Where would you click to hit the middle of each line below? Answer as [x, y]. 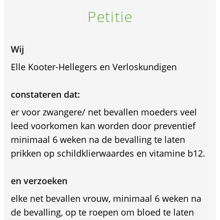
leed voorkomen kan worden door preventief [103, 125]
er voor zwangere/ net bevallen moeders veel [104, 112]
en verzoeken [39, 180]
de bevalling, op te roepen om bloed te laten [102, 212]
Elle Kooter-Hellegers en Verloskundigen [94, 67]
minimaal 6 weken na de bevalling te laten [98, 139]
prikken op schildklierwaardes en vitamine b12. [108, 153]
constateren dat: [45, 94]
